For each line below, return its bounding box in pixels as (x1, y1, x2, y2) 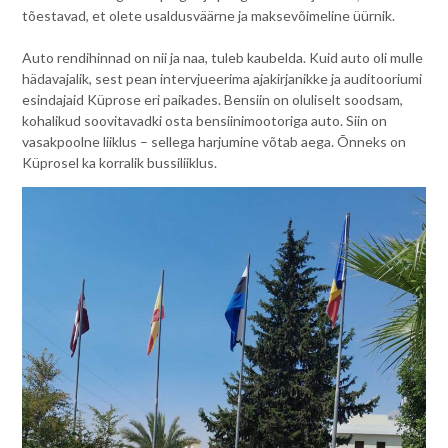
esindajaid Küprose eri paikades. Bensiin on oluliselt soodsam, (22, 90, 404, 108)
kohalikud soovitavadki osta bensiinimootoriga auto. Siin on (22, 111, 388, 129)
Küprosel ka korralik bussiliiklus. (22, 153, 218, 171)
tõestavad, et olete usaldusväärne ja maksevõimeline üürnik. (22, 6, 396, 24)
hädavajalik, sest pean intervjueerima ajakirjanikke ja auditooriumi (22, 69, 423, 87)
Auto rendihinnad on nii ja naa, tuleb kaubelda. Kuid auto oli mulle (22, 48, 424, 66)
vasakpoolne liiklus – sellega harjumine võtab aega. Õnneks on (22, 132, 407, 150)
